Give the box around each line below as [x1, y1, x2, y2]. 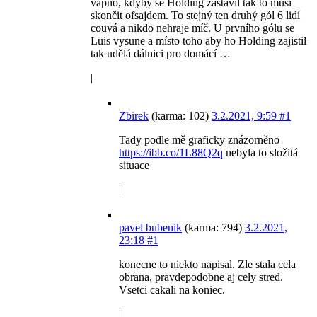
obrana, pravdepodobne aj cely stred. [119, 271, 283, 284]
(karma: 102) [149, 110, 212, 122]
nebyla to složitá [223, 146, 298, 159]
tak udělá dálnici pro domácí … [91, 47, 231, 60]
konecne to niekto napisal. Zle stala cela [119, 258, 296, 271]
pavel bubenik [119, 221, 182, 234]
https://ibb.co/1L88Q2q [119, 146, 223, 159]
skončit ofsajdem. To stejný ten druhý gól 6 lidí [91, 9, 300, 22]
